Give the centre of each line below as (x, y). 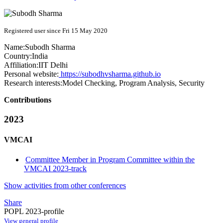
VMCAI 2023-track (55, 168)
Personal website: (31, 74)
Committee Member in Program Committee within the (110, 159)
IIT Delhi (53, 65)
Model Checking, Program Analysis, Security (133, 83)
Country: (18, 56)
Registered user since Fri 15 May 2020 (56, 31)
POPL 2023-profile (34, 211)
